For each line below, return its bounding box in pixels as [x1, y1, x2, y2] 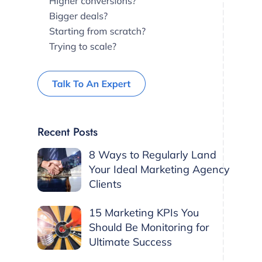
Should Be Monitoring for [89, 220, 209, 234]
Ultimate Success [89, 235, 172, 249]
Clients [89, 177, 122, 191]
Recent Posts [37, 123, 98, 140]
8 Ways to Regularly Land [89, 147, 216, 161]
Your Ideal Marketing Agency [89, 162, 230, 176]
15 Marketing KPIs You [89, 205, 199, 219]
